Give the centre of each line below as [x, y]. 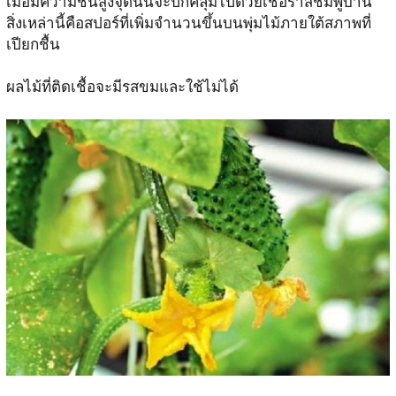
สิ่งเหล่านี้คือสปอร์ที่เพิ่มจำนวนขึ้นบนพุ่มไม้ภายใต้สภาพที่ [188, 24]
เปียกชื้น [33, 45]
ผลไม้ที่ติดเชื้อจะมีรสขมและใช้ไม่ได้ [122, 88]
